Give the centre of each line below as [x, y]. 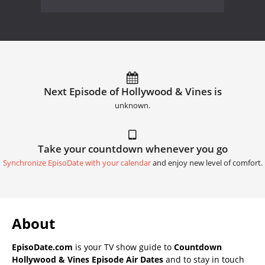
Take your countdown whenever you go [132, 149]
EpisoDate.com [42, 247]
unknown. [132, 106]
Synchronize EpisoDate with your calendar [77, 163]
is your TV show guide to [123, 247]
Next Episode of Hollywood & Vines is [132, 92]
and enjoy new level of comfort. [206, 163]
